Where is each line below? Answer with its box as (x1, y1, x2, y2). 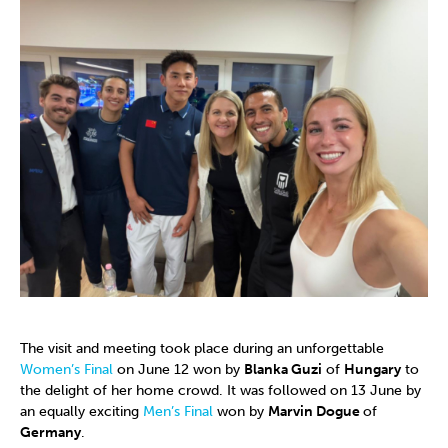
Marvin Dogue (268, 403, 363, 421)
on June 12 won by (113, 361, 244, 379)
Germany (20, 424, 81, 442)
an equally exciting (20, 403, 143, 421)
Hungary (344, 361, 401, 379)
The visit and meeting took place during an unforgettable (20, 340, 384, 358)
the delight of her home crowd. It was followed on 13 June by (20, 382, 421, 400)
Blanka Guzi (244, 361, 322, 379)
